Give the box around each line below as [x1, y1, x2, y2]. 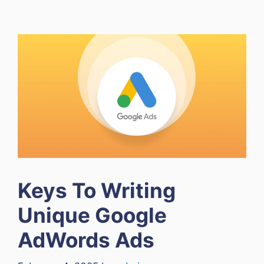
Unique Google [18, 203, 167, 228]
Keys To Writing [18, 178, 176, 203]
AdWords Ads [18, 227, 154, 253]
